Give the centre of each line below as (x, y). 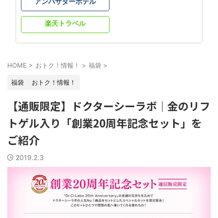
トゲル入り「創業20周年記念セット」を (105, 122)
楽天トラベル (65, 23)
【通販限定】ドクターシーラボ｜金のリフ (109, 105)
